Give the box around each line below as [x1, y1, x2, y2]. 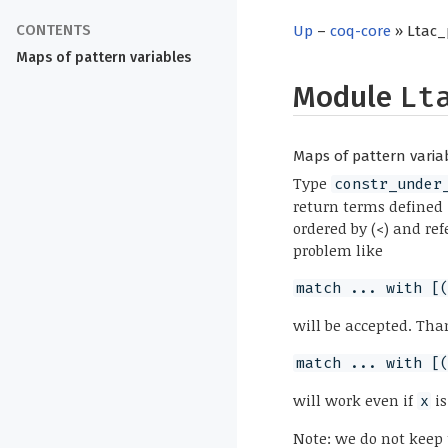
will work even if [293, 390, 418, 411]
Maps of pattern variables [15, 48, 191, 66]
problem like [293, 240, 384, 261]
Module [293, 80, 400, 116]
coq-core [330, 22, 392, 40]
